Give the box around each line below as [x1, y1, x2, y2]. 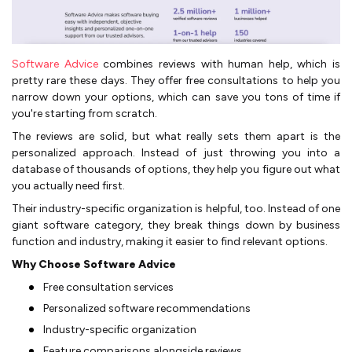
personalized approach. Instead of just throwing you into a [12, 146, 340, 160]
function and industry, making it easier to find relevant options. [12, 235, 328, 249]
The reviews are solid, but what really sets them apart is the [12, 130, 340, 144]
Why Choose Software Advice [12, 258, 176, 272]
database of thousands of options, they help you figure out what [12, 163, 340, 177]
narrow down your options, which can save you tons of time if [12, 90, 340, 104]
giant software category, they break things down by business [12, 218, 340, 233]
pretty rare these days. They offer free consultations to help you [12, 74, 340, 88]
